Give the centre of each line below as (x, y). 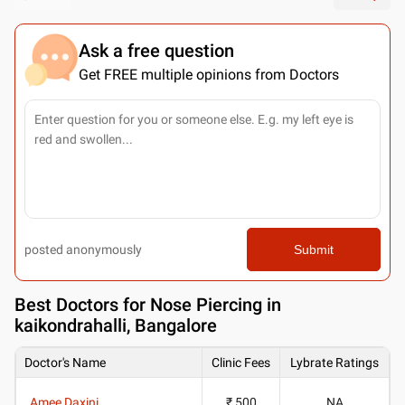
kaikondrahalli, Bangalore (116, 325)
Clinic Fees (241, 362)
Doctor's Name (65, 362)
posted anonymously (83, 249)
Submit (313, 249)
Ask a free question (156, 50)
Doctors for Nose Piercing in (169, 304)
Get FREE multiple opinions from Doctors (209, 74)
